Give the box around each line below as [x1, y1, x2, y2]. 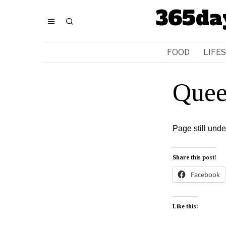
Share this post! [173, 154, 216, 161]
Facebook [191, 170, 220, 179]
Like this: [173, 203, 198, 210]
